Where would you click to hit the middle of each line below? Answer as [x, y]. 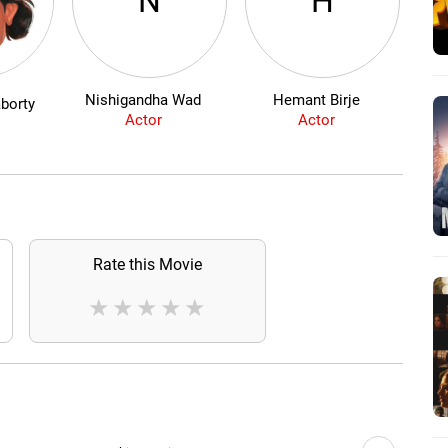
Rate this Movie [147, 265]
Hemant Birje [316, 100]
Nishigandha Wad [143, 100]
